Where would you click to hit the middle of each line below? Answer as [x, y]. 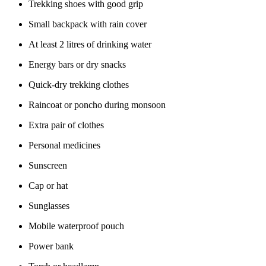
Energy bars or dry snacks [77, 65]
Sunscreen [48, 166]
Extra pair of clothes [66, 125]
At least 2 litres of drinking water [90, 45]
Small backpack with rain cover [88, 24]
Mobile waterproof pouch [76, 226]
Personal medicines [64, 145]
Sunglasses [49, 206]
